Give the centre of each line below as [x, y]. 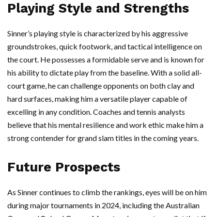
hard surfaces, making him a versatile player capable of [97, 99]
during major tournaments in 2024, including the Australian [103, 205]
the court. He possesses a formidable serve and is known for [106, 60]
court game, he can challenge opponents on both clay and [101, 86]
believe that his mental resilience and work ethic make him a [105, 125]
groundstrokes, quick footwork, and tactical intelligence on [105, 46]
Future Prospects [64, 167]
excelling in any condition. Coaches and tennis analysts [96, 112]
